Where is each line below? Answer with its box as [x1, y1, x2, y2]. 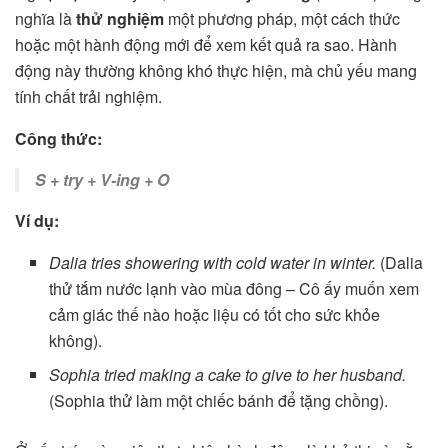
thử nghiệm [76, 6, 164, 30]
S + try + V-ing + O [35, 167, 169, 191]
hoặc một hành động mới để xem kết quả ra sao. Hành [15, 32, 397, 56]
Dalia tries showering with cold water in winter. [49, 250, 377, 274]
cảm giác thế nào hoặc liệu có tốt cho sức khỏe [49, 302, 381, 326]
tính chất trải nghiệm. [15, 84, 162, 108]
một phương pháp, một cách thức [164, 6, 400, 30]
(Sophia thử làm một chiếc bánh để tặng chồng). [49, 388, 389, 412]
